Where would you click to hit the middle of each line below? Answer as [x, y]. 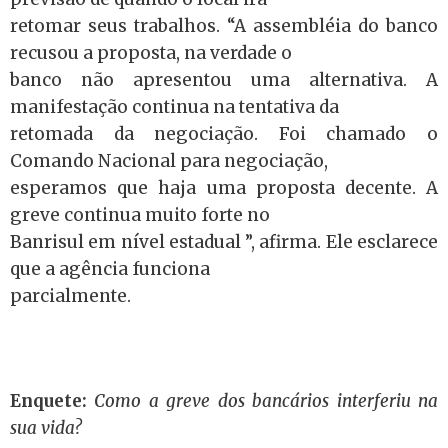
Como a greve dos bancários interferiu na [266, 400]
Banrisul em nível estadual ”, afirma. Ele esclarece [224, 241]
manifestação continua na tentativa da [174, 106]
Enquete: [48, 400]
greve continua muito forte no [140, 214]
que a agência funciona [110, 268]
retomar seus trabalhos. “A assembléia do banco [224, 25]
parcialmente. [70, 295]
